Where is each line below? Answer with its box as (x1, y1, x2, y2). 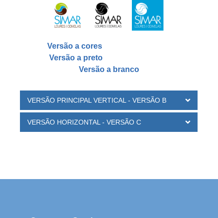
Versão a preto (49, 54, 103, 62)
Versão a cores (47, 42, 102, 51)
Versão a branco (78, 65, 139, 74)
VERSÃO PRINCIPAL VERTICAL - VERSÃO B (27, 96, 166, 105)
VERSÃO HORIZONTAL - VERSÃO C (27, 118, 141, 127)
